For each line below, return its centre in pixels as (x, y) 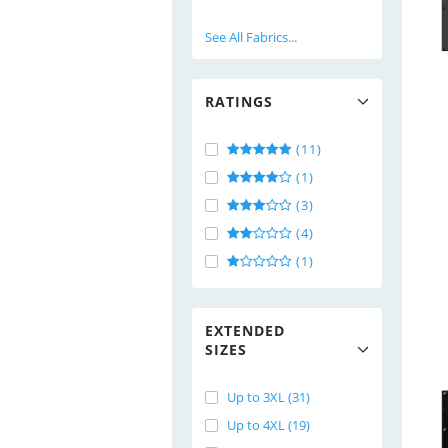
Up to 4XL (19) (268, 425)
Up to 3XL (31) (268, 397)
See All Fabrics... (251, 37)
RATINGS (239, 101)
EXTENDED (245, 330)
